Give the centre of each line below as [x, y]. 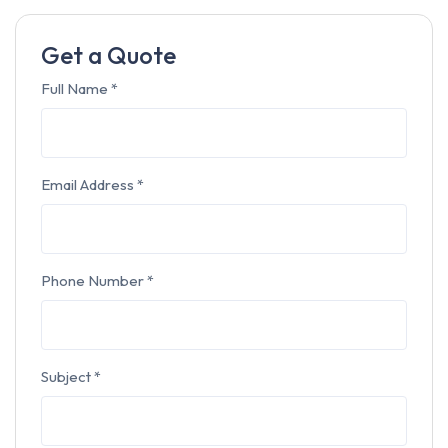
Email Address [89, 184]
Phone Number [94, 280]
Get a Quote [108, 54]
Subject [67, 376]
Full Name [76, 88]
